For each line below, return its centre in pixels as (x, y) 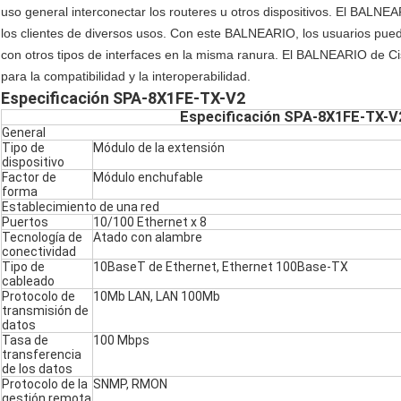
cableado (28, 282)
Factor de (29, 178)
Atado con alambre (148, 238)
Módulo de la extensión (159, 148)
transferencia (42, 355)
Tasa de (25, 341)
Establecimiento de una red (81, 207)
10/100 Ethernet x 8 (150, 222)
